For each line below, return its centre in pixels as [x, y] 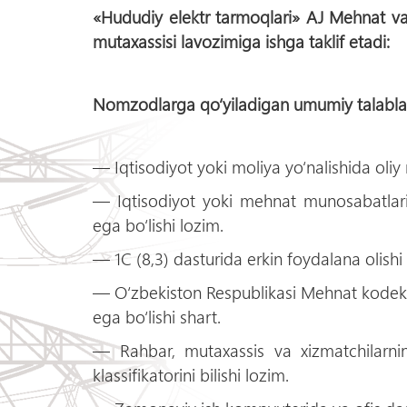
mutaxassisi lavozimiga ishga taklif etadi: [241, 41]
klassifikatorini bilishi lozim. [191, 375]
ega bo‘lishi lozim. [158, 225]
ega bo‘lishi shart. [157, 317]
